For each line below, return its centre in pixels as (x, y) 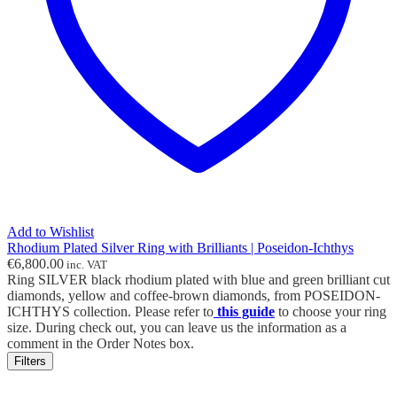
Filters (30, 362)
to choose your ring (331, 312)
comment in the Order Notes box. (101, 344)
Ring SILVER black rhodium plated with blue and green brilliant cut (198, 280)
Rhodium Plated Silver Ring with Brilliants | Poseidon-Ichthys (180, 248)
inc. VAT (86, 265)
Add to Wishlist (51, 232)
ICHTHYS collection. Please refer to (110, 312)
